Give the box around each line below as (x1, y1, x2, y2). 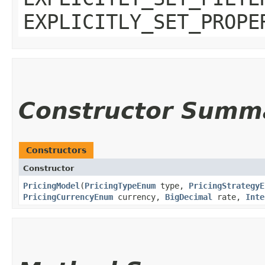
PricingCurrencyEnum (23, 192, 113, 202)
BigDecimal (165, 192, 212, 202)
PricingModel (23, 180, 80, 190)
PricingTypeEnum (85, 180, 156, 190)
